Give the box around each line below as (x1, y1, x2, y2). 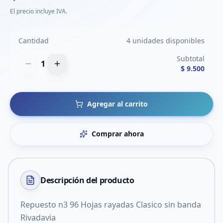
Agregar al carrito (87, 99, 148, 109)
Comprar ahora (91, 129, 144, 138)
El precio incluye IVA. (10, 7, 67, 15)
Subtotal (177, 54, 205, 63)
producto (99, 175, 134, 186)
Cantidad (18, 36, 49, 45)
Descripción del (40, 175, 100, 186)
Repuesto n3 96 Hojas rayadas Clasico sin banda (20, 199, 201, 210)
